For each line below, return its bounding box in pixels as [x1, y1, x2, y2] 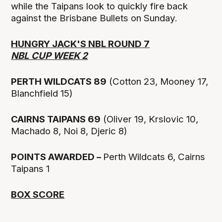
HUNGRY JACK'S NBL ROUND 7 [11, 38, 150, 50]
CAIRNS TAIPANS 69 [11, 113, 101, 125]
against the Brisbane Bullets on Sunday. [11, 12, 178, 24]
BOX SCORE [11, 189, 65, 201]
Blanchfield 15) [11, 87, 76, 99]
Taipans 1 [11, 163, 50, 175]
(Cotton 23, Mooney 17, [107, 75, 209, 87]
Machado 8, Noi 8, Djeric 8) [11, 125, 128, 137]
